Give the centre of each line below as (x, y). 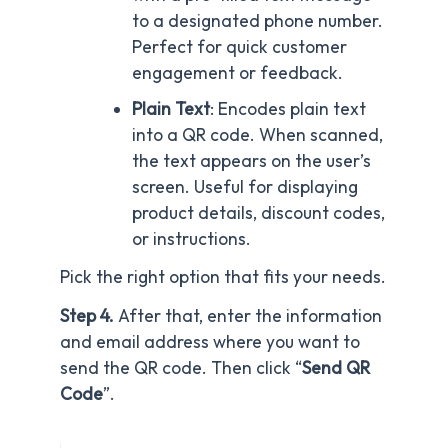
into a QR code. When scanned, (257, 134)
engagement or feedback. (237, 72)
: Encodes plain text (287, 108)
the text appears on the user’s (251, 160)
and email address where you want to (210, 342)
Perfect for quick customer (239, 46)
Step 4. (89, 316)
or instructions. (191, 238)
